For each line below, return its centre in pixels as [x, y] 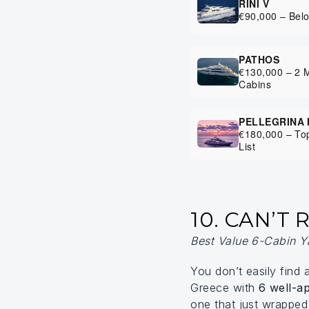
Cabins [255, 84]
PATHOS [259, 59]
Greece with [225, 288]
